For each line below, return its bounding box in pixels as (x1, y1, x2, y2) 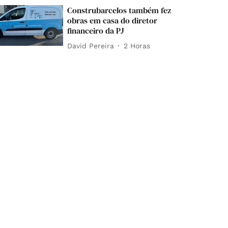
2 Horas (124, 41, 151, 50)
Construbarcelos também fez (67, 5, 172, 16)
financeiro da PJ (67, 25, 125, 37)
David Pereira (67, 41, 115, 50)
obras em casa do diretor (67, 15, 158, 26)
